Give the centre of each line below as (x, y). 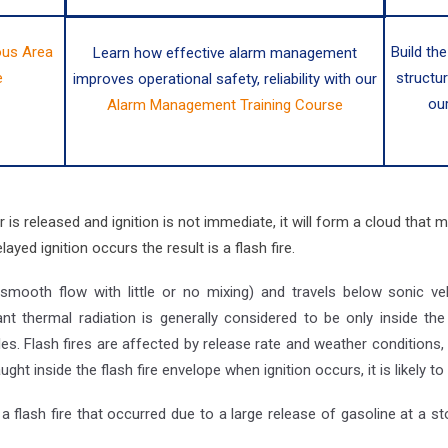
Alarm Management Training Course (224, 104)
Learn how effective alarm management (224, 52)
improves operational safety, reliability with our (224, 78)
